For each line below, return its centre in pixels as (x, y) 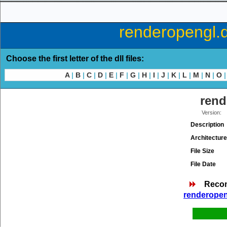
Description (207, 125)
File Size (202, 151)
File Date (203, 164)
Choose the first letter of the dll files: (75, 59)
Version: (212, 112)
